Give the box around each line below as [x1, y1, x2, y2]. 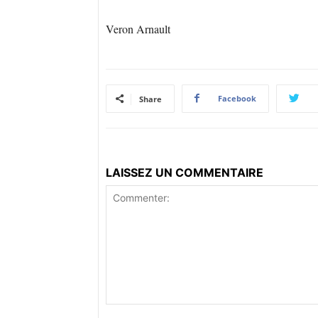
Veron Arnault [106, 21, 170, 36]
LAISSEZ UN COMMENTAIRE [106, 165, 263, 180]
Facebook [218, 92, 256, 104]
